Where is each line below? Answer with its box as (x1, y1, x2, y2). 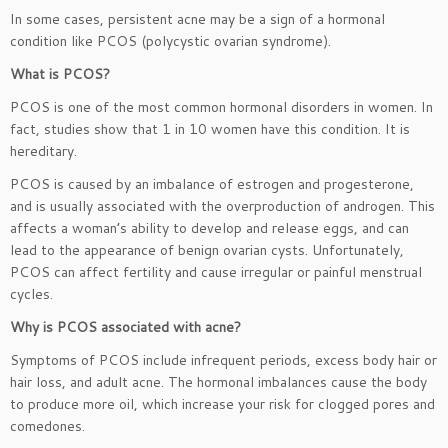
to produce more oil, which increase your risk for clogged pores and (10, 394, 435, 414)
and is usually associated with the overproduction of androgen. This (10, 196, 435, 216)
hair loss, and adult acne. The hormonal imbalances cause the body (10, 372, 427, 392)
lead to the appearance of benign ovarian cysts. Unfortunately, (10, 240, 404, 260)
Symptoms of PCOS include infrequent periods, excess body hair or (10, 350, 437, 370)
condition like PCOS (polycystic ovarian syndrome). (10, 31, 331, 51)
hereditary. (10, 141, 77, 161)
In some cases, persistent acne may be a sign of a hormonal (10, 9, 385, 29)
